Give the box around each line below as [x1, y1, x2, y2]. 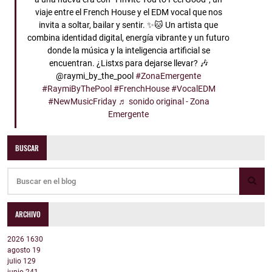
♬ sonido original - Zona [118, 97, 209, 107]
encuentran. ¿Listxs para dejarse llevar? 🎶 [49, 58, 208, 69]
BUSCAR [15, 142, 39, 153]
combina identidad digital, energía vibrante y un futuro [27, 33, 229, 44]
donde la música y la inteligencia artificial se [47, 46, 210, 56]
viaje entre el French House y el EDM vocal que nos [35, 7, 222, 18]
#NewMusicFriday [47, 97, 117, 107]
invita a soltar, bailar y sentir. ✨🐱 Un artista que [39, 20, 218, 31]
